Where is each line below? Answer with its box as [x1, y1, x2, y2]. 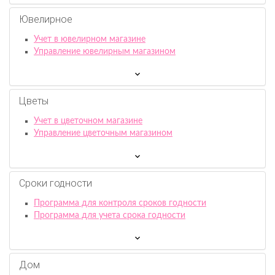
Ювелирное [19, 13, 72, 25]
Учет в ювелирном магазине [34, 34, 145, 44]
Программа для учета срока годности [34, 211, 185, 220]
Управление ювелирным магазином [34, 47, 176, 56]
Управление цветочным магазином [34, 129, 172, 138]
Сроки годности [19, 177, 92, 189]
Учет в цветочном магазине [34, 117, 142, 126]
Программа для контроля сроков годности [34, 198, 206, 207]
